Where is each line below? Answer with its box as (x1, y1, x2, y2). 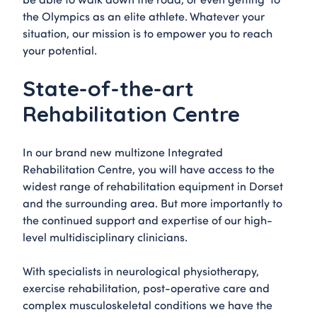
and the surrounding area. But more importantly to (23, 195, 282, 211)
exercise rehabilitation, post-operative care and (23, 280, 270, 296)
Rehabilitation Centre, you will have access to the (23, 161, 275, 177)
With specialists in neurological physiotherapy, (23, 263, 259, 279)
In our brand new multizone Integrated (23, 144, 223, 160)
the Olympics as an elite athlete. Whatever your (23, 8, 265, 24)
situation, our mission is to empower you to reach (23, 25, 272, 41)
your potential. (23, 42, 97, 58)
